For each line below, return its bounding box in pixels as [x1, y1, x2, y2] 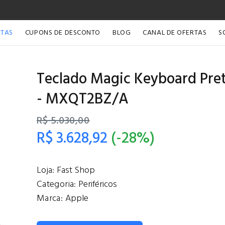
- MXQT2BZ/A [36, 87, 129, 111]
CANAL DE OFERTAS [143, 27, 207, 39]
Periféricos [78, 177, 117, 192]
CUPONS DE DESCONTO [25, 27, 101, 39]
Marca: [36, 191, 65, 206]
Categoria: [36, 177, 78, 192]
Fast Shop [57, 163, 95, 178]
